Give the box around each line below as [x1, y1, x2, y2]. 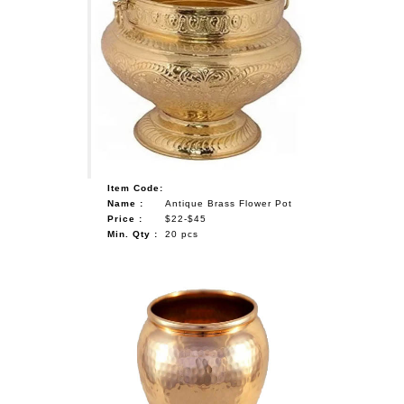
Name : [107, 197, 144, 208]
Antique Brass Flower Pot [165, 197, 293, 208]
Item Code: [107, 182, 164, 193]
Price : [107, 213, 143, 224]
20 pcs [165, 228, 199, 239]
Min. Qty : [107, 228, 159, 239]
